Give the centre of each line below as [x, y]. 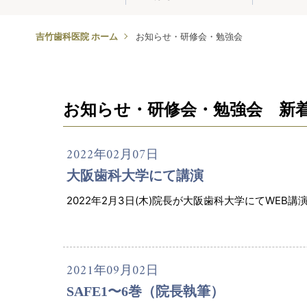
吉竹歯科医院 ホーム [77, 36]
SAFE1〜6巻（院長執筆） [145, 292]
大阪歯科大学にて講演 [135, 176]
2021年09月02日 [112, 271]
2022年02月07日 [112, 156]
